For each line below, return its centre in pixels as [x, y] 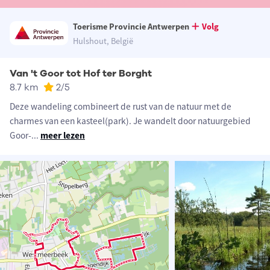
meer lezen [63, 136]
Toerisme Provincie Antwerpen [131, 27]
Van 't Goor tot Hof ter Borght [81, 74]
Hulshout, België [103, 41]
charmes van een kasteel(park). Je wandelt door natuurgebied [130, 121]
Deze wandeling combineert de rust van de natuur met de [121, 107]
